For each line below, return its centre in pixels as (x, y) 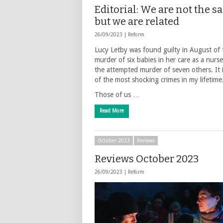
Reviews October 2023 (147, 159)
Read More (112, 111)
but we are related (137, 21)
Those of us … (117, 95)
